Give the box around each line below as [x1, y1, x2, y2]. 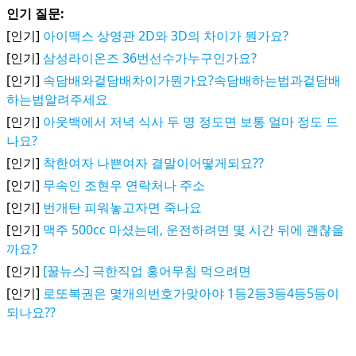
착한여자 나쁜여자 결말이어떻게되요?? [43, 154, 264, 172]
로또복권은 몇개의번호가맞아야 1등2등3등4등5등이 [43, 284, 339, 302]
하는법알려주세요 [6, 91, 108, 108]
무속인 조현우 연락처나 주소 [43, 176, 205, 194]
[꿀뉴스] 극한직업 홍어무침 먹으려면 [43, 262, 251, 280]
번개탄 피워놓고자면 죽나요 [43, 199, 202, 216]
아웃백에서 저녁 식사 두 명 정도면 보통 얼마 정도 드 [43, 113, 339, 130]
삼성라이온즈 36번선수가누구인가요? [43, 49, 257, 67]
